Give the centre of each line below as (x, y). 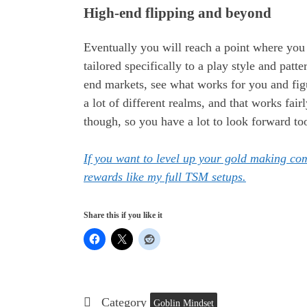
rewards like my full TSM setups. (165, 177)
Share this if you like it (123, 216)
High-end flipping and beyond (177, 13)
